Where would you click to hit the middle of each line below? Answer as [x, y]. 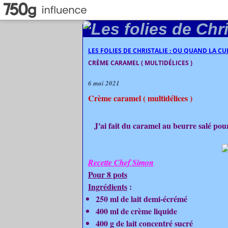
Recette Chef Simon [121, 162]
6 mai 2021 [104, 83]
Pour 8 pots [108, 174]
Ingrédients [108, 187]
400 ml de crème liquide [136, 211]
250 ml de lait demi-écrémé [141, 199]
